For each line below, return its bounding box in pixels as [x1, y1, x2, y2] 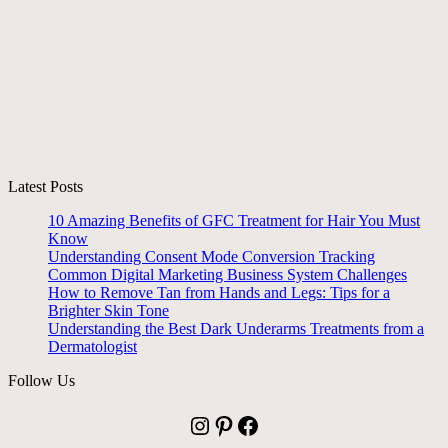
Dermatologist [48, 337, 137, 355]
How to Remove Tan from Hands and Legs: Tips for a [48, 283, 390, 301]
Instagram [187, 411, 206, 438]
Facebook [235, 411, 247, 438]
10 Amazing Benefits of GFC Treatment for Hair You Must [48, 211, 420, 229]
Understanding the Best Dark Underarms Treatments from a [48, 319, 424, 337]
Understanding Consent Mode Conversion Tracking [48, 247, 375, 265]
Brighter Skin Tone [48, 301, 169, 319]
